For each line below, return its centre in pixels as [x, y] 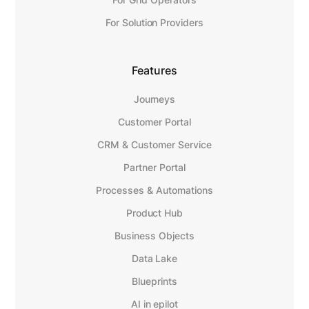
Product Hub [154, 213]
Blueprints [154, 281]
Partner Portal [154, 168]
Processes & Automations [154, 190]
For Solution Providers [154, 23]
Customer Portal [154, 122]
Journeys [154, 99]
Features [154, 71]
